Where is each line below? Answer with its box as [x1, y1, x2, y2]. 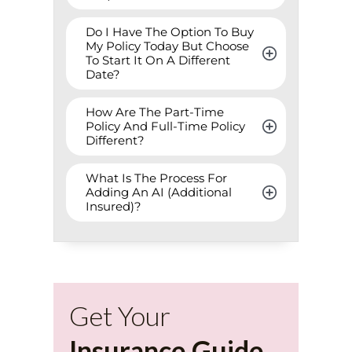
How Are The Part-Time [86, 104, 225, 120]
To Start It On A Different [86, 53, 231, 68]
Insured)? [86, 199, 142, 214]
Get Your [69, 299, 171, 332]
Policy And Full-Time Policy [86, 119, 246, 134]
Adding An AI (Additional [86, 185, 233, 200]
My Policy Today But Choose [86, 38, 250, 54]
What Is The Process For [86, 170, 228, 186]
